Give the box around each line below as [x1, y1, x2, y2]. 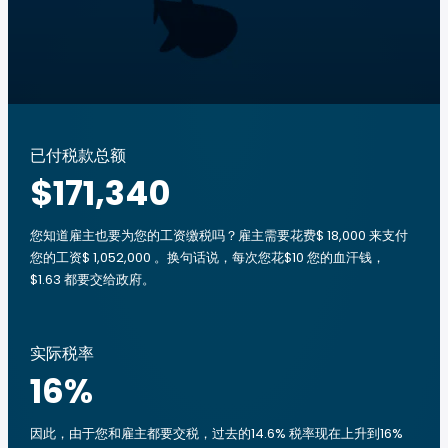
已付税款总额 [30, 144, 126, 167]
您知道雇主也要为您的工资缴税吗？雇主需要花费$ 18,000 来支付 [30, 226, 408, 245]
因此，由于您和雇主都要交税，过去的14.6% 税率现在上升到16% [30, 424, 403, 443]
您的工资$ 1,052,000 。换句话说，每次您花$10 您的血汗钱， [30, 248, 385, 267]
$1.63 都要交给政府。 [30, 270, 155, 289]
